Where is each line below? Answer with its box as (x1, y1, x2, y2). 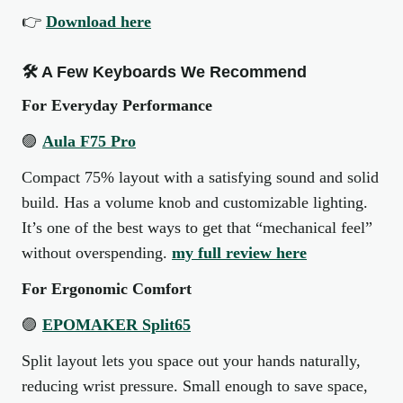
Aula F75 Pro (42, 132, 136, 150)
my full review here (172, 244, 307, 262)
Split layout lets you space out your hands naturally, (22, 352, 361, 370)
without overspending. (22, 244, 172, 262)
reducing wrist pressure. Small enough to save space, (22, 377, 368, 395)
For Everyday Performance (22, 96, 212, 114)
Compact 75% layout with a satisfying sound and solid (22, 168, 379, 186)
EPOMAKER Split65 (42, 316, 191, 334)
